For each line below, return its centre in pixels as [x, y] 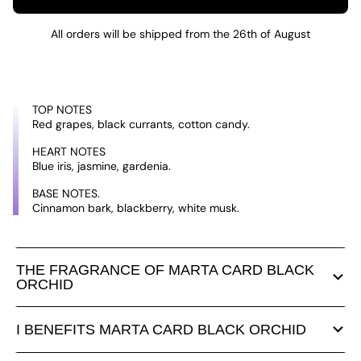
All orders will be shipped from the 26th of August [180, 34]
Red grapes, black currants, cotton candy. [141, 124]
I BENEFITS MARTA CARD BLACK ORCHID [161, 330]
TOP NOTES [62, 110]
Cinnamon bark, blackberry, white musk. [136, 208]
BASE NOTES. [66, 193]
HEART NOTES [69, 151]
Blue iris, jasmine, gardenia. [102, 166]
